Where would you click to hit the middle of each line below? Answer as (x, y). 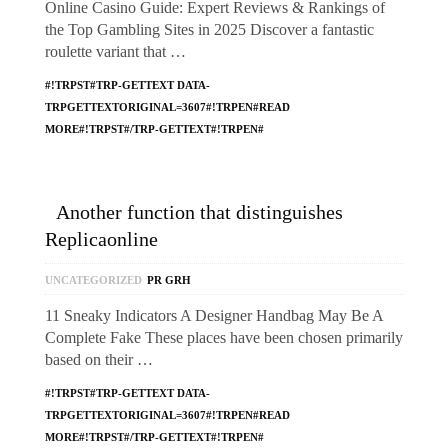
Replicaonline (101, 239)
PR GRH (169, 280)
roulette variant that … (115, 51)
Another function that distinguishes (199, 212)
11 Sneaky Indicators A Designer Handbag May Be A (214, 315)
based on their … (99, 359)
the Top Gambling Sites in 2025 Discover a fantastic (209, 29)
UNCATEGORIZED (93, 280)
